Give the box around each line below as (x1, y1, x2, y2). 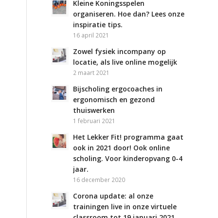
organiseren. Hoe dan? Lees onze (73, 9, 185, 18)
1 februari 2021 (73, 117, 116, 125)
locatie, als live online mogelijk (73, 57, 178, 67)
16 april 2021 (73, 31, 109, 39)
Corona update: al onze (73, 191, 154, 200)
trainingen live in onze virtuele (73, 202, 177, 211)
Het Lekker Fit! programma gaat (73, 132, 184, 142)
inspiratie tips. (73, 20, 123, 29)
